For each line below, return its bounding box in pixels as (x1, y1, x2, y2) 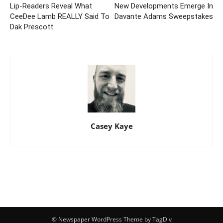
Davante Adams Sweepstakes (114, 12, 213, 21)
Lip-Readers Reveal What (10, 1, 92, 10)
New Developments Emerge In (114, 1, 213, 10)
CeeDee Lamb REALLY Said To (10, 12, 110, 21)
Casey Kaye (90, 121, 133, 131)
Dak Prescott (10, 22, 53, 31)
